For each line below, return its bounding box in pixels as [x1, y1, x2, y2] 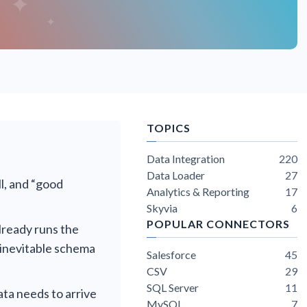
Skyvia [147, 201, 177, 214]
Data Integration [147, 152, 225, 165]
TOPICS [147, 121, 191, 134]
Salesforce [147, 248, 196, 261]
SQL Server [147, 281, 199, 294]
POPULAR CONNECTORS [147, 217, 290, 230]
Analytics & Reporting [147, 185, 249, 198]
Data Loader [147, 169, 205, 182]
